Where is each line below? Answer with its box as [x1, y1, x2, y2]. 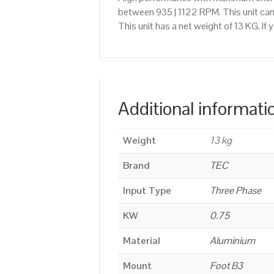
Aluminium [210, 234, 255, 247]
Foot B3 [210, 259, 243, 272]
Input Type [123, 183, 171, 197]
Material [123, 234, 160, 247]
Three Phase [210, 183, 261, 197]
